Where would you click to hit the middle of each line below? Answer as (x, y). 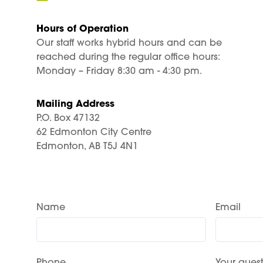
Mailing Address (75, 104)
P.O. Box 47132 (68, 119)
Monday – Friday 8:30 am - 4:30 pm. (119, 72)
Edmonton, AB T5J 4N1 (87, 147)
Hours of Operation (82, 29)
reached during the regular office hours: (128, 58)
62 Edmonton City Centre (94, 133)
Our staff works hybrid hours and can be (129, 43)
